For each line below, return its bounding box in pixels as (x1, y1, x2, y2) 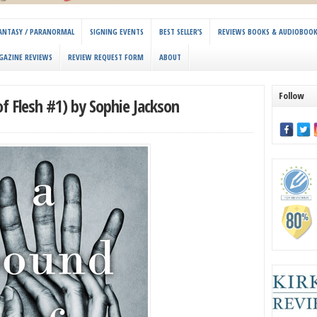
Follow (279, 89, 304, 103)
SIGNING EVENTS (90, 26, 144, 38)
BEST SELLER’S (159, 26, 202, 38)
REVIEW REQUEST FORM (68, 52, 144, 63)
